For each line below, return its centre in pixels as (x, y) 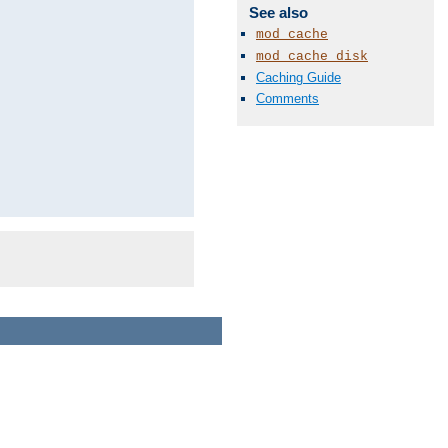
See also (278, 12)
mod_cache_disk (312, 56)
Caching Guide (298, 78)
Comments (287, 99)
